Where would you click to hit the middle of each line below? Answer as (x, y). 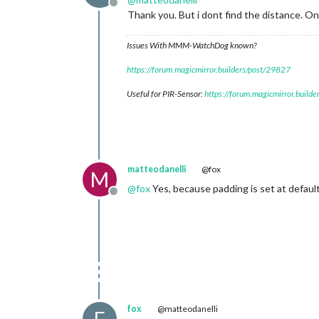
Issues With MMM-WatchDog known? (192, 45)
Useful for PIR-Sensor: (166, 94)
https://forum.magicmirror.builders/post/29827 (209, 69)
